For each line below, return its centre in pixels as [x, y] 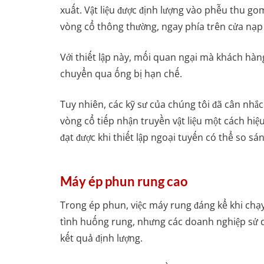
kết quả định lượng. [101, 238]
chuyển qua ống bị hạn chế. [121, 73]
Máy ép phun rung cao [124, 181]
